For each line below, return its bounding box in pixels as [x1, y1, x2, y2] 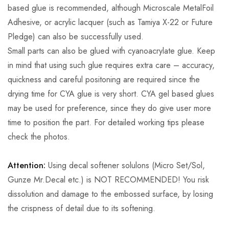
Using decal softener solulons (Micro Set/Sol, [48, 159, 205, 172]
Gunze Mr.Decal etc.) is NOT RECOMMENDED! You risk [8, 174, 209, 186]
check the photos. [8, 131, 70, 143]
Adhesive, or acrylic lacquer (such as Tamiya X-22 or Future [8, 16, 213, 29]
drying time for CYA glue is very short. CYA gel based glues [8, 88, 214, 100]
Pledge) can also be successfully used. [8, 31, 144, 43]
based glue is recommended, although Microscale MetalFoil [8, 2, 214, 14]
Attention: [8, 159, 45, 172]
